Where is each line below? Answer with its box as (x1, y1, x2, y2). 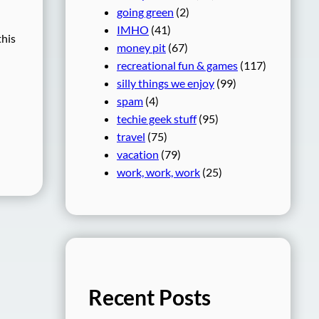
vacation (117, 147, 159, 162)
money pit (117, 41, 166, 55)
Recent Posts (88, 284, 211, 310)
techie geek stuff (117, 112, 197, 126)
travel (117, 130, 145, 144)
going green (117, 5, 174, 19)
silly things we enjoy (117, 76, 214, 90)
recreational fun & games (117, 58, 238, 73)
